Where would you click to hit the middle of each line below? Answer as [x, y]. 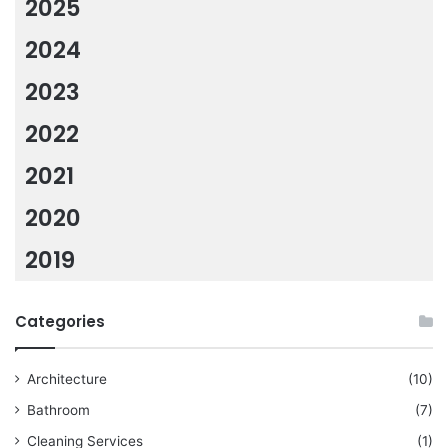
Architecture [67, 379]
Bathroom [58, 410]
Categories [60, 322]
